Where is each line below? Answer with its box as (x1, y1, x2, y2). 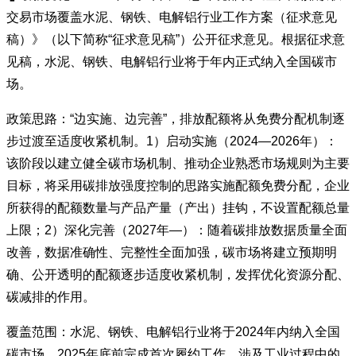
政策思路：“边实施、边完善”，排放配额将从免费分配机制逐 (6, 112, 345, 126)
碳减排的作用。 (6, 290, 95, 304)
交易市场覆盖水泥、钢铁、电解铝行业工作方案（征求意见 (6, 10, 337, 24)
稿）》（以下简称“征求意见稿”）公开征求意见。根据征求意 (6, 33, 345, 46)
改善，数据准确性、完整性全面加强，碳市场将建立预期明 (6, 246, 337, 259)
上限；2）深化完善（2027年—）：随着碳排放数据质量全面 (6, 223, 347, 237)
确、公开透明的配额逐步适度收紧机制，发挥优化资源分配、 (6, 268, 350, 281)
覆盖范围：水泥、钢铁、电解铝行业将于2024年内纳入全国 (6, 325, 340, 339)
